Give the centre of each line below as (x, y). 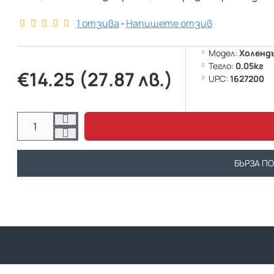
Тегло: (221, 66)
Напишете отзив (169, 23)
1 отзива (98, 23)
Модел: (223, 53)
